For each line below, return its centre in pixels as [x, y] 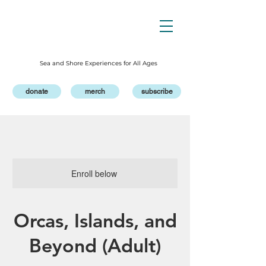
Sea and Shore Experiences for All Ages [99, 63]
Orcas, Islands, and [95, 220]
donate [37, 91]
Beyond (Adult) [95, 245]
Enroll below [94, 173]
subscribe [157, 91]
